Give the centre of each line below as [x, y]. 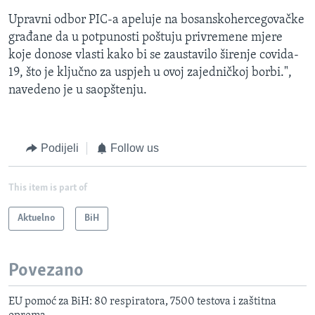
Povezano [46, 271]
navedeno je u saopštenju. [78, 91]
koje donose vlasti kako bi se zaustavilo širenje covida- [154, 56]
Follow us [135, 148]
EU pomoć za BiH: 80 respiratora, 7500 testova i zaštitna [142, 302]
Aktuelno [36, 218]
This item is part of [48, 188]
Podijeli [59, 148]
